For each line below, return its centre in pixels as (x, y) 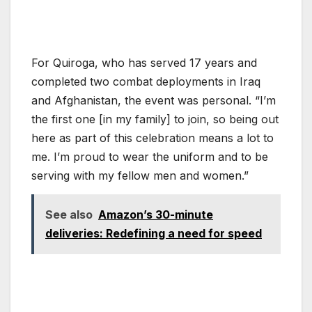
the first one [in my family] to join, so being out (155, 119)
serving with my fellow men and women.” (142, 175)
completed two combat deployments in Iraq (146, 81)
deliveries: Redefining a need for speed (154, 233)
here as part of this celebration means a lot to (153, 138)
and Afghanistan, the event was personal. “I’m (154, 100)
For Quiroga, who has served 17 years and (144, 62)
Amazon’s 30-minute (156, 214)
